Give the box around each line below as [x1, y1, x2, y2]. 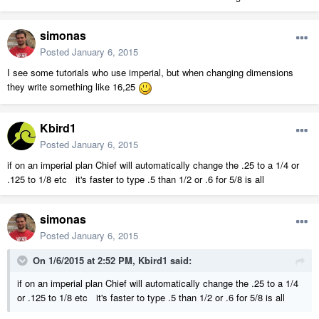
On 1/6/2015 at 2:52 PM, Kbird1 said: [33, 253, 192, 268]
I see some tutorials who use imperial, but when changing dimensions [7, 66, 293, 80]
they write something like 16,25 [7, 80, 138, 94]
